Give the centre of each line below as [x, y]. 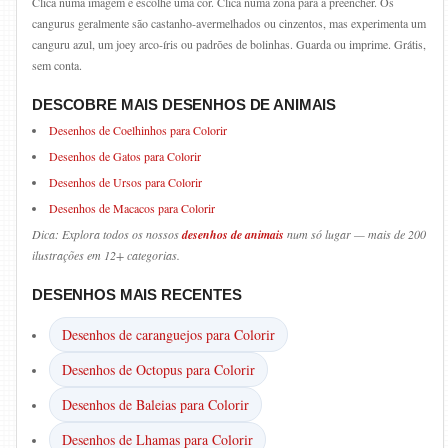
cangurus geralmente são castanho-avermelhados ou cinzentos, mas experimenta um [229, 23]
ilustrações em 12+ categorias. [106, 255]
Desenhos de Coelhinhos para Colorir [138, 130]
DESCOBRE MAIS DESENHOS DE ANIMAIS [184, 104]
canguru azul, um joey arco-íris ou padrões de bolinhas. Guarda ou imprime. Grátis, [229, 44]
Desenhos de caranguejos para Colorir [168, 334]
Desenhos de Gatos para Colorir [125, 156]
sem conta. [57, 65]
